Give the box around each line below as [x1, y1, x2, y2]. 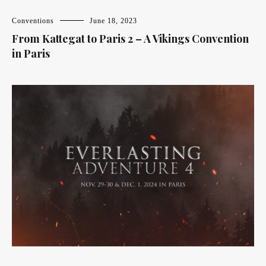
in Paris [12, 46, 50, 61]
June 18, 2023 [90, 17, 137, 26]
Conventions [12, 17, 54, 26]
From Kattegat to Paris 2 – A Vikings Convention [12, 31, 249, 46]
